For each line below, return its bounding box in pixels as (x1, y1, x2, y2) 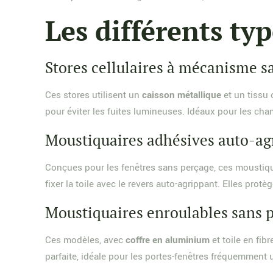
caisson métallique (142, 88, 222, 102)
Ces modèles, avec (45, 233, 126, 247)
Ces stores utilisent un (45, 88, 143, 102)
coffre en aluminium (126, 233, 210, 247)
